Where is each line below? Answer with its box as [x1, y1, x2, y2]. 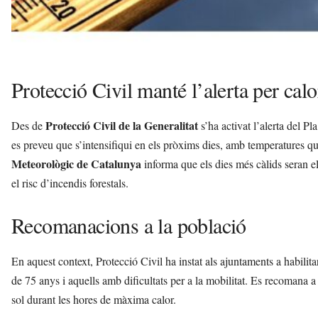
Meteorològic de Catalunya [11, 155, 141, 172]
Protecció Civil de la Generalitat [45, 116, 198, 133]
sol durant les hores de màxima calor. [11, 291, 176, 307]
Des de [11, 117, 45, 133]
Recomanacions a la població [11, 210, 246, 239]
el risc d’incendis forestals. [11, 175, 128, 190]
